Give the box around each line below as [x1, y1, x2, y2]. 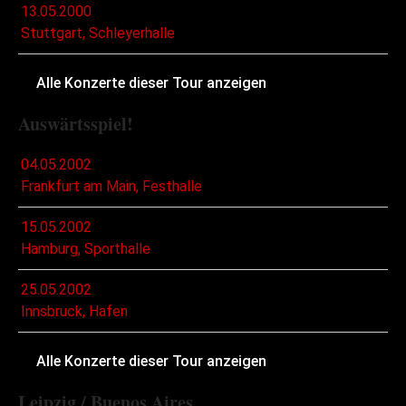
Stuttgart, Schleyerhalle [21, 24, 175, 43]
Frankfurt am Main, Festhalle [21, 178, 202, 196]
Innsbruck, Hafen [21, 303, 128, 321]
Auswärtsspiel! [18, 111, 133, 138]
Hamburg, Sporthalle [21, 240, 150, 258]
